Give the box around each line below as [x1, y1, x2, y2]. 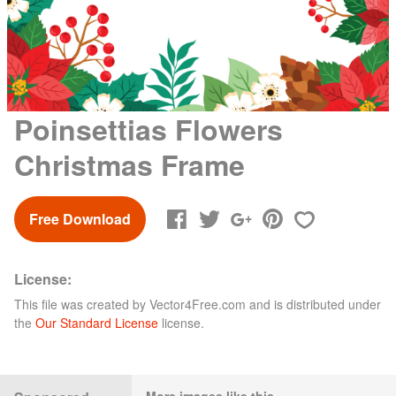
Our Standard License [35, 313, 158, 331]
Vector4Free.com [149, 294, 246, 313]
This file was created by [14, 294, 149, 313]
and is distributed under [246, 294, 381, 313]
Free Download [29, 208, 131, 229]
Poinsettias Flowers [14, 108, 283, 149]
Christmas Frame [14, 143, 245, 185]
